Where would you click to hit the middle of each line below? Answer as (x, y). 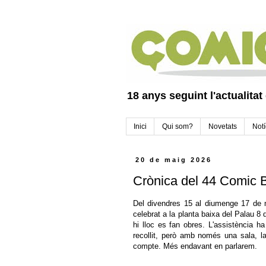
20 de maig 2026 (174, 160)
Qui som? (178, 127)
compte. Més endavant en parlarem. (196, 246)
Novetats (223, 127)
